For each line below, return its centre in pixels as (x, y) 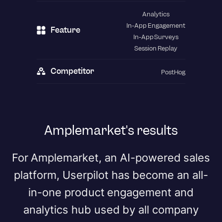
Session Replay (156, 48)
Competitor (72, 71)
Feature (65, 30)
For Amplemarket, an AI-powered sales (111, 157)
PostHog (173, 72)
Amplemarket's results (111, 130)
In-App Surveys (156, 37)
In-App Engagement (156, 25)
